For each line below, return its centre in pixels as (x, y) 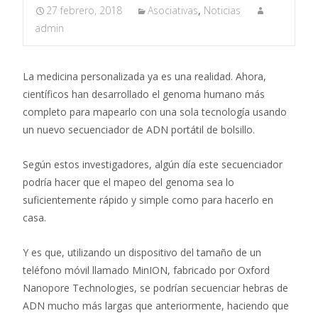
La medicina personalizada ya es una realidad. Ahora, (144, 76)
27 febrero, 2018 (84, 10)
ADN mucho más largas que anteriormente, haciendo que (156, 306)
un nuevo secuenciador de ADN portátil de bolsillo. (139, 130)
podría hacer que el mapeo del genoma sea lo (128, 182)
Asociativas (173, 10)
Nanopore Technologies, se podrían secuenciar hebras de (155, 288)
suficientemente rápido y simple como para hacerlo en (148, 200)
